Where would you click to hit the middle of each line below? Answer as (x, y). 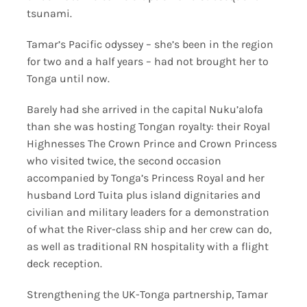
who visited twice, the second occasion (124, 160)
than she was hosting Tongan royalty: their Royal (148, 126)
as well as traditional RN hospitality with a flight (147, 246)
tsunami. (49, 13)
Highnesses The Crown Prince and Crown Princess (151, 143)
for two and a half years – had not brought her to (147, 61)
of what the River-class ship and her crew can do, (149, 229)
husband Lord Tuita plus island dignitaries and (143, 195)
